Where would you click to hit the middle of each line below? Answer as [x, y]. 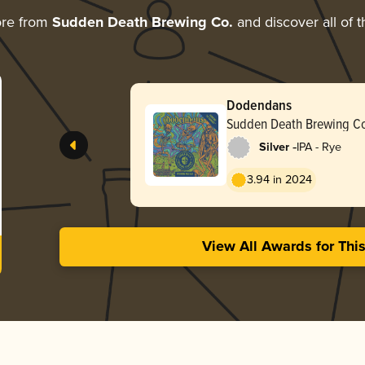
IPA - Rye [319, 147]
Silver [274, 147]
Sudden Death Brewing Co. [142, 22]
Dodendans [259, 104]
